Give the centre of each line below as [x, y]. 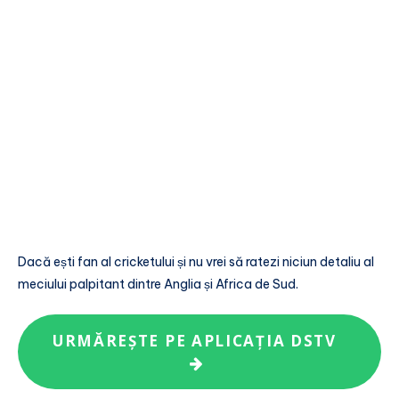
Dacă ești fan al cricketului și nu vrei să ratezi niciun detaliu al [196, 262]
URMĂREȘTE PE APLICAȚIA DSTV [199, 340]
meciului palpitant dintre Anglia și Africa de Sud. [158, 285]
